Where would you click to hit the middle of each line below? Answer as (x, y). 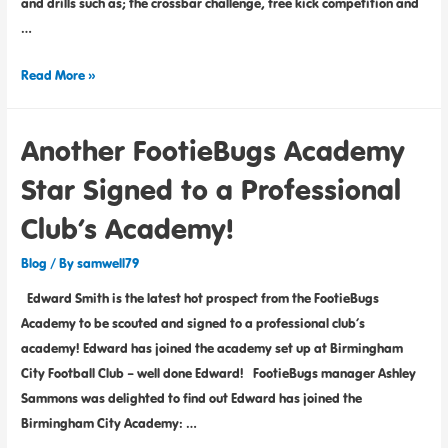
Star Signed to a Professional (211, 188)
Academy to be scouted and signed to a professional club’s (193, 323)
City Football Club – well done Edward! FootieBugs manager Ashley (219, 373)
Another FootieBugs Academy (213, 149)
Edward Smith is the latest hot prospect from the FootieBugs (200, 298)
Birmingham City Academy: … (109, 423)
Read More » (59, 74)
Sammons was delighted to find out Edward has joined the (192, 398)
